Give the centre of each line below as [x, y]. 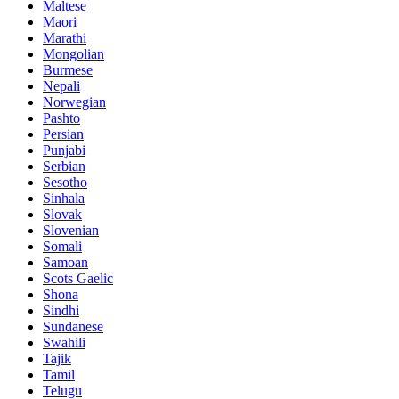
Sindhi [61, 310]
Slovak [62, 214]
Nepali [61, 85]
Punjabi [64, 150]
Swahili [64, 342]
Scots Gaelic [78, 278]
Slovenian [71, 230]
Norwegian [74, 102]
